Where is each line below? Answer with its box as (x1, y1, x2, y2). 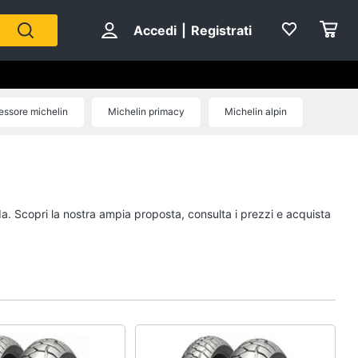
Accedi (133, 22, 177, 38)
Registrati (191, 22, 252, 38)
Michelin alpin (224, 105, 287, 117)
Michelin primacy (107, 105, 185, 117)
